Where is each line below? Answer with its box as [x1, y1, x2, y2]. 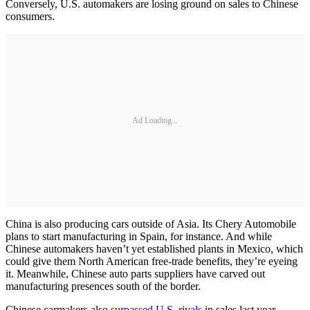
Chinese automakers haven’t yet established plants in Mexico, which [6, 243, 303, 255]
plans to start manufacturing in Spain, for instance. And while [6, 230, 272, 243]
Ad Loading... [132, 115, 178, 125]
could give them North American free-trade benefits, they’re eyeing [6, 255, 298, 268]
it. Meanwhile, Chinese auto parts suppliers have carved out [6, 268, 265, 280]
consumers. [6, 10, 55, 23]
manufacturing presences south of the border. [6, 280, 201, 293]
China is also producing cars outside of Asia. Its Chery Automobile [6, 218, 296, 230]
